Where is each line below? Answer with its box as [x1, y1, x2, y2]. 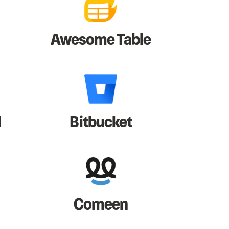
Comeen [74, 193, 128, 216]
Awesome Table [50, 29, 151, 51]
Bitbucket [70, 111, 132, 133]
